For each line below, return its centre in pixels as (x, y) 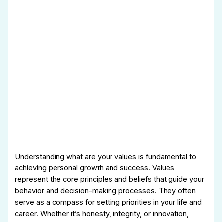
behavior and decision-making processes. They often (106, 191)
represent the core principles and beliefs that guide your (110, 179)
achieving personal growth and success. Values (95, 168)
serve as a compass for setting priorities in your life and (109, 202)
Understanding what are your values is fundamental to (106, 156)
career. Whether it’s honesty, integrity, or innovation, (102, 213)
